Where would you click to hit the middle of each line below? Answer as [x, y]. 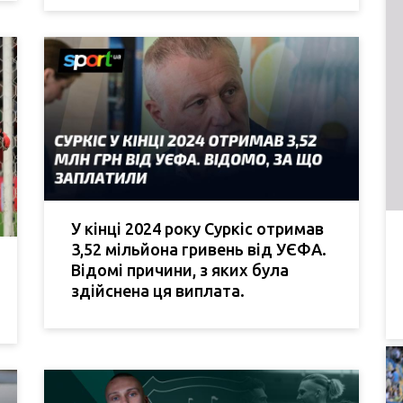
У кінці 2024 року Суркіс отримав [197, 229]
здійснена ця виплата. [158, 291]
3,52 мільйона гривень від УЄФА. [199, 250]
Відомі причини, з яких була [180, 270]
